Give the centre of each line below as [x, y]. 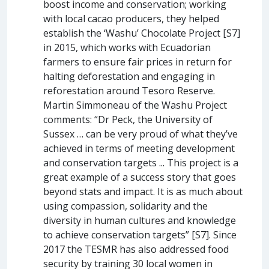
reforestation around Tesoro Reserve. [129, 90]
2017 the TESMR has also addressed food [136, 249]
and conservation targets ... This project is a [141, 162]
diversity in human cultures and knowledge [140, 220]
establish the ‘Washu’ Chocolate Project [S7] [142, 33]
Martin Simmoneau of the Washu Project [135, 105]
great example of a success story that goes [140, 177]
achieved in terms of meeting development [139, 148]
